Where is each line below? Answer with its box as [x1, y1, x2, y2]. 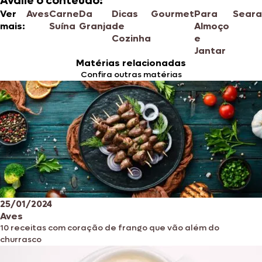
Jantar [194, 44, 226, 57]
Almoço [194, 19, 230, 32]
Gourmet [151, 7, 195, 20]
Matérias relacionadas [76, 56, 186, 69]
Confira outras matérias [80, 68, 182, 80]
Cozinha [112, 32, 151, 44]
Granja [79, 19, 112, 32]
